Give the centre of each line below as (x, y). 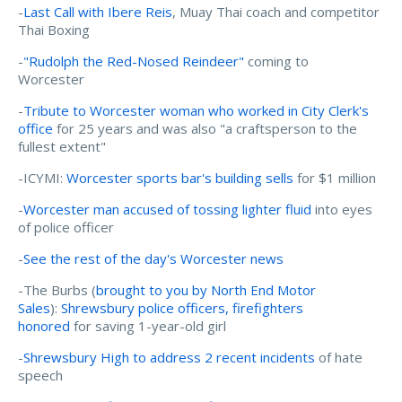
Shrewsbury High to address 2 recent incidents (169, 357)
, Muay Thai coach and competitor (276, 11)
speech (40, 375)
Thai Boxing (54, 29)
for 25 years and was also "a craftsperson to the (205, 128)
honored (44, 325)
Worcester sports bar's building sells (180, 177)
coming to (276, 61)
